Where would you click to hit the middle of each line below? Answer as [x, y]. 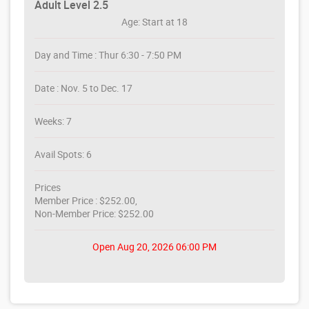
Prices [48, 187]
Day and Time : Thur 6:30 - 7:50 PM [108, 55]
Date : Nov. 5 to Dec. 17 [83, 88]
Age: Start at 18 [154, 22]
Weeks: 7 [53, 121]
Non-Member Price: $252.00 [94, 213]
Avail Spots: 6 [63, 154]
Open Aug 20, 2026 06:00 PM [154, 247]
